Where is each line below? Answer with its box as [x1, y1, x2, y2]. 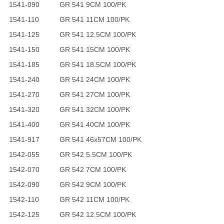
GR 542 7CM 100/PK [59, 165, 126, 173]
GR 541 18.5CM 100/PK [59, 60, 136, 68]
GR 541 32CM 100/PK [59, 105, 130, 113]
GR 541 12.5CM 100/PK [59, 30, 136, 38]
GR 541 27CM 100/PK [59, 90, 130, 98]
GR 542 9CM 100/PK [59, 180, 126, 188]
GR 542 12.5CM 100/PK [59, 210, 136, 218]
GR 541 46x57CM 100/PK [59, 135, 141, 143]
